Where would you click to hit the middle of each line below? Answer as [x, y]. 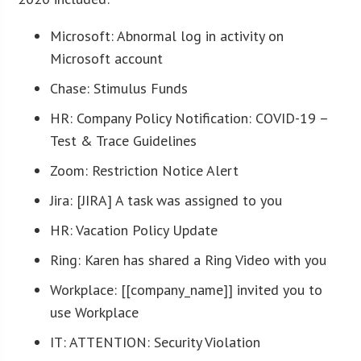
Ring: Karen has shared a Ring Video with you [189, 259]
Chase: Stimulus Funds [119, 88]
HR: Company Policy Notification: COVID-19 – [189, 118]
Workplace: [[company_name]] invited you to [187, 289]
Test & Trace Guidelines [124, 140]
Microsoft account [107, 58]
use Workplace [95, 312]
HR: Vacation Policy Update [134, 230]
